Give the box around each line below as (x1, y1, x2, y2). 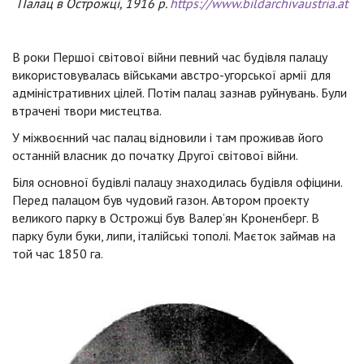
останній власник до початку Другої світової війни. (12, 146, 298, 163)
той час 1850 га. (12, 245, 103, 262)
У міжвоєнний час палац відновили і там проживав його (12, 128, 323, 145)
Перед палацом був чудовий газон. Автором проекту (12, 191, 309, 208)
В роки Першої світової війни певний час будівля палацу (12, 48, 327, 65)
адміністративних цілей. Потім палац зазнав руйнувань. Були (12, 84, 347, 101)
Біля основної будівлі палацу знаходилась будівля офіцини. (12, 173, 342, 190)
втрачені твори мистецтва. (12, 102, 162, 119)
